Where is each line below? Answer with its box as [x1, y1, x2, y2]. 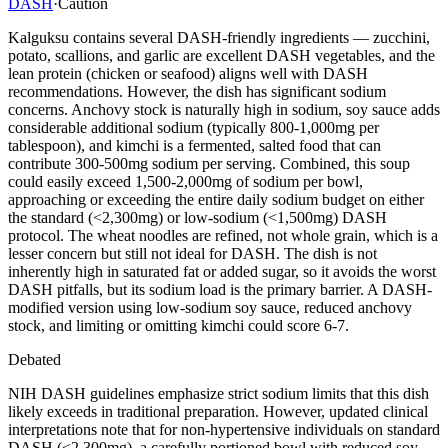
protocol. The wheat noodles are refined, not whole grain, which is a [8, 226, 438, 244]
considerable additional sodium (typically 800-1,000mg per [8, 118, 379, 136]
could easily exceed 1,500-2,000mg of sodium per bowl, [8, 172, 363, 190]
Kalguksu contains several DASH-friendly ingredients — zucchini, [8, 28, 430, 46]
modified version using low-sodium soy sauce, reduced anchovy [8, 298, 412, 316]
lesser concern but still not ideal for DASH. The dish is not [8, 244, 377, 262]
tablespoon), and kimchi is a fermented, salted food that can [8, 136, 381, 154]
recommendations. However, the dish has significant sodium [8, 82, 386, 100]
